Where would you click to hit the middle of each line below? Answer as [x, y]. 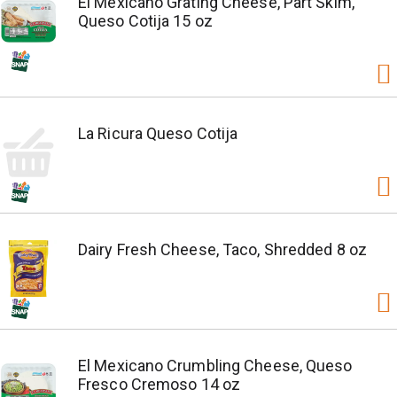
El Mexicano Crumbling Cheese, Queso [215, 366]
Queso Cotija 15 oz [145, 21]
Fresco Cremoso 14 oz [160, 384]
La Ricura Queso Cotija [158, 133]
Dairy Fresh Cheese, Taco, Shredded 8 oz [222, 249]
